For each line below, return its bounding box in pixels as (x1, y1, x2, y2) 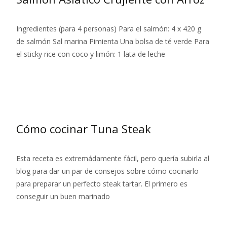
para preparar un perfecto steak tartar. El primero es (16, 179, 187, 189)
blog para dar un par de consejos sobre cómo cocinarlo (16, 166, 199, 176)
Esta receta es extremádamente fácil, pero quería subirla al (16, 154, 209, 164)
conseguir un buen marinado (16, 192, 110, 202)
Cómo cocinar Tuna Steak (16, 121, 151, 137)
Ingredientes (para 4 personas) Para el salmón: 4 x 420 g (16, 24, 201, 34)
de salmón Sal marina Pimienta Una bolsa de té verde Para (16, 36, 209, 47)
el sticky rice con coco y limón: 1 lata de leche (16, 49, 165, 59)
